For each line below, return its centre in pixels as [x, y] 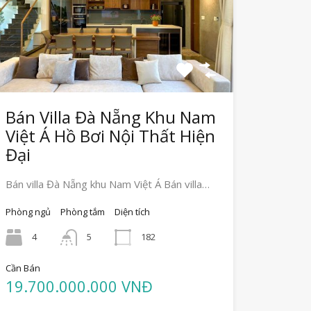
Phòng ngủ [28, 212]
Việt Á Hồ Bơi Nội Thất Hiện [110, 136]
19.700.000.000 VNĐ [79, 286]
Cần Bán [23, 268]
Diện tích [132, 212]
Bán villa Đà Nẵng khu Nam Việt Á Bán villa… [107, 184]
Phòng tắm [82, 212]
